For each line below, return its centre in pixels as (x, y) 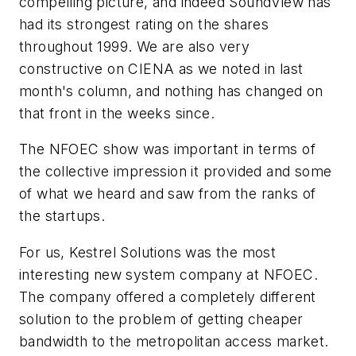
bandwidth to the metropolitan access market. (174, 341)
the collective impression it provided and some (176, 172)
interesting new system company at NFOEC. (168, 274)
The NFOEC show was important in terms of (167, 149)
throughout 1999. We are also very (135, 46)
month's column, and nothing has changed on (171, 91)
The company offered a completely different (168, 296)
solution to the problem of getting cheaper (161, 319)
